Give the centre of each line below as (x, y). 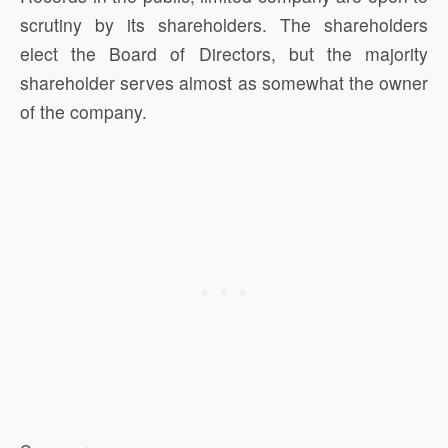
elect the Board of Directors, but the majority (224, 53)
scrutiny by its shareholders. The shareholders (224, 24)
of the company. (83, 111)
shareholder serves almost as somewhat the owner (224, 82)
